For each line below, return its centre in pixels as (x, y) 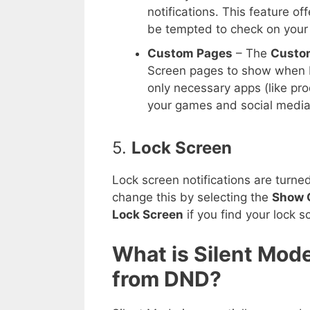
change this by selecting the (192, 198)
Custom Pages (190, 53)
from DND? (167, 279)
